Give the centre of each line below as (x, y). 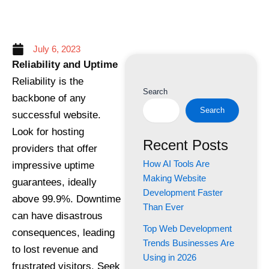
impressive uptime (53, 165)
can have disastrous (57, 216)
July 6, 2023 (57, 49)
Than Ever (163, 207)
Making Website (174, 178)
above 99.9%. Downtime (66, 199)
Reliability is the (48, 81)
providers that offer (55, 148)
